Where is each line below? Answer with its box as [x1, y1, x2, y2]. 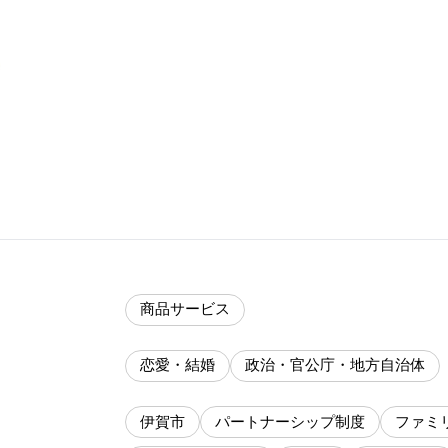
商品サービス [140, 301, 230, 318]
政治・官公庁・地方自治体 [245, 357, 425, 374]
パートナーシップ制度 [215, 413, 365, 430]
